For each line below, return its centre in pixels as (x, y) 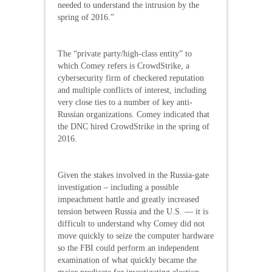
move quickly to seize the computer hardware (136, 236)
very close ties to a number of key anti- (125, 102)
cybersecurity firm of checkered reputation (131, 78)
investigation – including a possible (118, 187)
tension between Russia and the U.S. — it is (133, 211)
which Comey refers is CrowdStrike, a (124, 66)
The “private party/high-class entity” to (125, 53)
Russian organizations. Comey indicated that (134, 114)
